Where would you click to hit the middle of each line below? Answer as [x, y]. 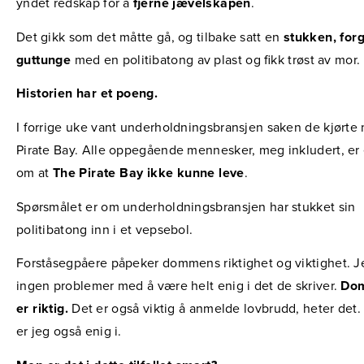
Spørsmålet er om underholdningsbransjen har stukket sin [186, 207]
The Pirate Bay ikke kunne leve [148, 173]
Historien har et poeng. [87, 94]
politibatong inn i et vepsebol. [105, 230]
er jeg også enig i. [69, 332]
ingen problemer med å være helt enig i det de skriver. [179, 286]
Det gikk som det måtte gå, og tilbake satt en [150, 37]
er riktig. [42, 309]
